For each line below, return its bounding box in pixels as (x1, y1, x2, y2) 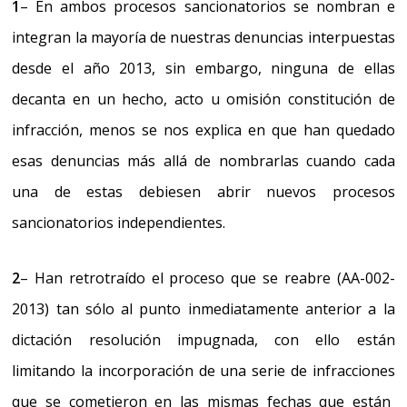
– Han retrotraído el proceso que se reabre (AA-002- (20, 267, 395, 288)
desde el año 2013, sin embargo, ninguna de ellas (12, 57, 395, 78)
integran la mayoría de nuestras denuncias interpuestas (12, 26, 395, 47)
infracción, (12, 119, 90, 140)
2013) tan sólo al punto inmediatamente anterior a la (12, 298, 395, 319)
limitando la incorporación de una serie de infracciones (12, 360, 395, 381)
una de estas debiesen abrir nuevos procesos (12, 181, 395, 202)
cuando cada (298, 150, 395, 171)
